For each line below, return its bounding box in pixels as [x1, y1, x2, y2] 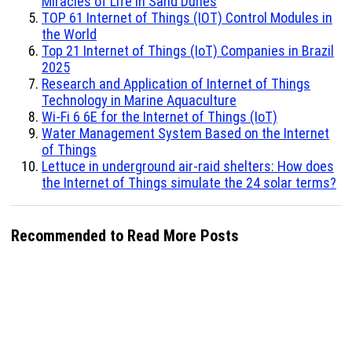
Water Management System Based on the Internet [42, 125, 329, 142]
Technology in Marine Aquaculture [42, 92, 236, 109]
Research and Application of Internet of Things [42, 75, 310, 93]
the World [42, 26, 97, 43]
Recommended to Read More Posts [11, 226, 239, 246]
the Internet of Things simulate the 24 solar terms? [42, 174, 336, 192]
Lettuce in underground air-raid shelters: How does [42, 158, 334, 175]
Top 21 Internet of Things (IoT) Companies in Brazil [42, 42, 334, 60]
